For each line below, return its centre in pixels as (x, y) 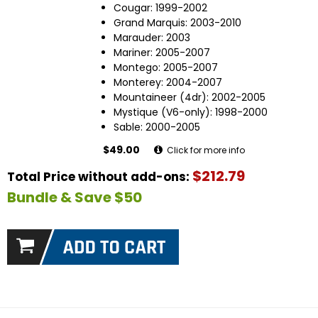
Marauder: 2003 (152, 38)
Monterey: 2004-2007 (168, 83)
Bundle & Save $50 (75, 198)
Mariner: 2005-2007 (162, 53)
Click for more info (205, 150)
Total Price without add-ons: (100, 177)
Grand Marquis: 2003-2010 (177, 23)
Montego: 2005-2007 (166, 68)
